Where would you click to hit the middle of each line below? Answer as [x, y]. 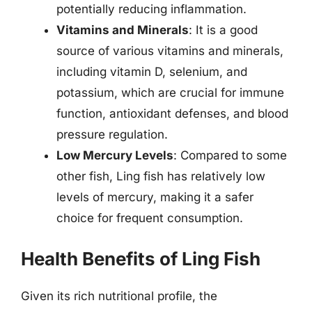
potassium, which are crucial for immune [170, 93]
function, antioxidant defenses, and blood [172, 114]
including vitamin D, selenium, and [152, 72]
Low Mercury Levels [115, 155]
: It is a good [223, 30]
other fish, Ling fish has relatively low [161, 176]
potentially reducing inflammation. [151, 9]
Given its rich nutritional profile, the [119, 296]
